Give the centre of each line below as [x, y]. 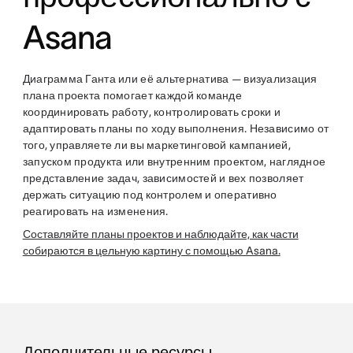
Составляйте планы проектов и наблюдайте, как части [160, 234]
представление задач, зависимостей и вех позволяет [163, 178]
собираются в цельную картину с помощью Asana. [151, 251]
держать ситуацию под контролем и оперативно [150, 195]
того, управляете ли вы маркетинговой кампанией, [156, 145]
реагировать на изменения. [95, 212]
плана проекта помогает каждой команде [132, 96]
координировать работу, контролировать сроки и [152, 112]
